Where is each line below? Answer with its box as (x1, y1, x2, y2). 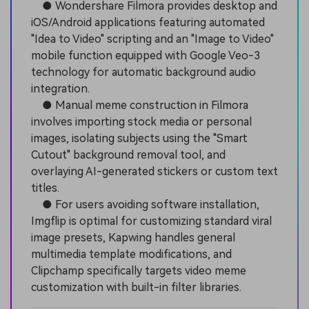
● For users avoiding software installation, (31, 197, 259, 211)
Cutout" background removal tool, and (31, 148, 226, 161)
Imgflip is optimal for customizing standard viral (31, 214, 272, 228)
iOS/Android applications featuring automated (31, 15, 265, 29)
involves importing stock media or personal (31, 114, 252, 128)
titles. (31, 181, 59, 195)
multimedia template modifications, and (31, 247, 232, 261)
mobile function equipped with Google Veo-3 (31, 48, 260, 62)
